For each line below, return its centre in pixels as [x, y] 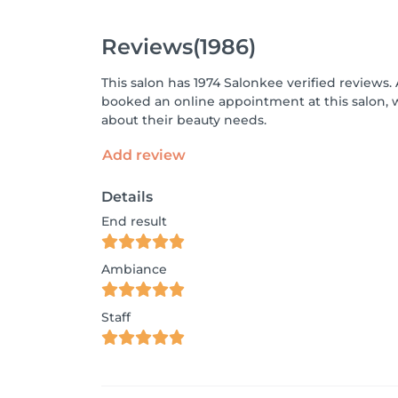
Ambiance [134, 269]
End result [134, 221]
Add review [144, 155]
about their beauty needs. [184, 120]
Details [127, 197]
